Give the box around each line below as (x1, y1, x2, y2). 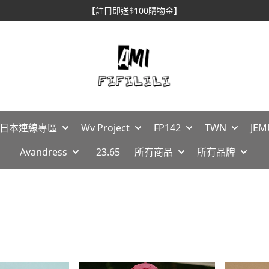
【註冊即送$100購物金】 (87, 5, 182, 16)
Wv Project (80, 121, 130, 134)
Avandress (19, 145, 67, 159)
